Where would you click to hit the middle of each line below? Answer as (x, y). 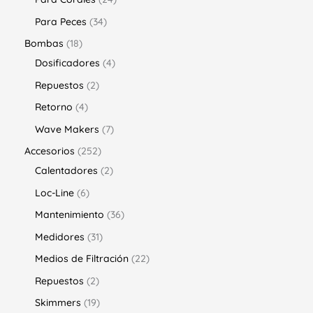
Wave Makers (67, 129)
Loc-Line (54, 192)
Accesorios (50, 151)
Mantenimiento (70, 215)
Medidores (60, 236)
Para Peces (61, 21)
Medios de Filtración (82, 259)
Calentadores (66, 171)
